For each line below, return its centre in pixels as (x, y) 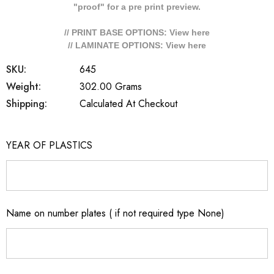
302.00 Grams (111, 87)
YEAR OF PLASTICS (49, 145)
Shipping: (27, 104)
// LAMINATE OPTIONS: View (128, 45)
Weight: (24, 87)
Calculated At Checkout (128, 104)
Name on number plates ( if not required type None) (115, 213)
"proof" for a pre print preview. (137, 7)
